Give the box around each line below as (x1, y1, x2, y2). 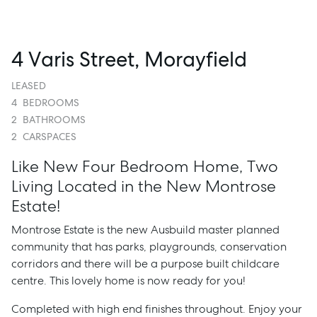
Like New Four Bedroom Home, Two (11, 156, 278, 177)
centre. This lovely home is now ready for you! (11, 273, 246, 288)
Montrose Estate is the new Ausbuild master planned (11, 222, 279, 237)
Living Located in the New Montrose (11, 175, 276, 197)
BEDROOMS (23, 96, 79, 109)
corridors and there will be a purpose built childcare (11, 256, 279, 271)
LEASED (11, 79, 46, 92)
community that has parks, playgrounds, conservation (11, 239, 287, 254)
